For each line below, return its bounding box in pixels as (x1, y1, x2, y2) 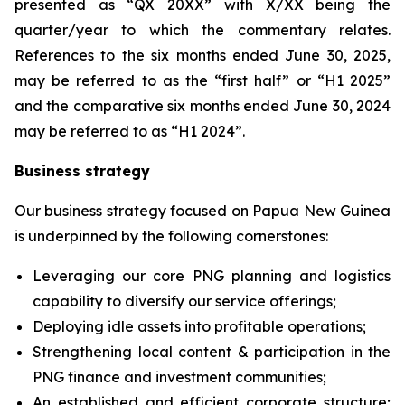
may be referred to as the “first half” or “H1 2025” (14, 71, 391, 89)
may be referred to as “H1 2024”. (14, 122, 245, 140)
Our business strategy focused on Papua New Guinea (14, 202, 391, 220)
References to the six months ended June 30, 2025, (14, 46, 391, 64)
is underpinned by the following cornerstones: (14, 227, 328, 245)
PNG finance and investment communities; (33, 368, 326, 386)
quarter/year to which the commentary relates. (14, 21, 391, 39)
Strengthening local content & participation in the (33, 343, 391, 361)
